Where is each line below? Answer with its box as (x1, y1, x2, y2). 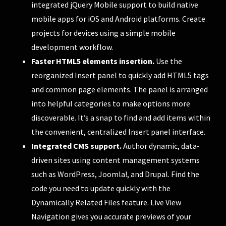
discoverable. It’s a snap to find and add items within (31, 112, 211, 123)
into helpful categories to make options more (31, 98, 191, 108)
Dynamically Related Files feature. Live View (31, 197, 182, 207)
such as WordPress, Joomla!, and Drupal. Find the (31, 168, 200, 179)
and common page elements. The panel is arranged (31, 84, 208, 94)
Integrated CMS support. (31, 140, 122, 151)
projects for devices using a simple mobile (31, 27, 176, 38)
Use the (154, 55, 183, 66)
